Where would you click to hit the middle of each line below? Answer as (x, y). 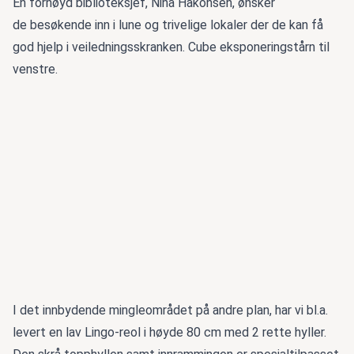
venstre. (35, 69)
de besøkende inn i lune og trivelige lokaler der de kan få (168, 24)
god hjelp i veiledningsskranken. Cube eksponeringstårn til (171, 47)
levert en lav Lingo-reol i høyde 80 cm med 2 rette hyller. (169, 333)
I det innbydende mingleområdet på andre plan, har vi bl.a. (170, 311)
